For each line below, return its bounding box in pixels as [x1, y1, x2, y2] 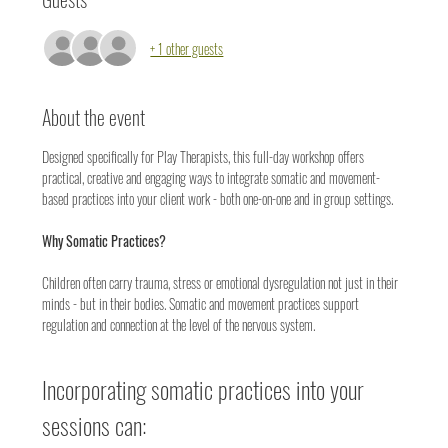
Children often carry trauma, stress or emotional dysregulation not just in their [42, 272, 402, 294]
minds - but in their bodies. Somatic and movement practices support [42, 293, 363, 315]
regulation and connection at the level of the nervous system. [42, 314, 316, 336]
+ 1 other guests [150, 37, 224, 59]
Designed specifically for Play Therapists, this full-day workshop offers [42, 146, 368, 168]
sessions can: [42, 407, 148, 444]
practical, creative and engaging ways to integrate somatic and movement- [42, 167, 381, 189]
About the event [42, 102, 146, 133]
